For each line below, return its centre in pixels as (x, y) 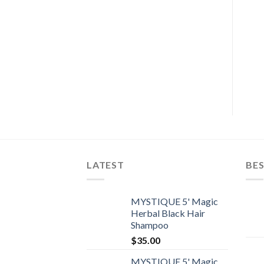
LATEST (105, 165)
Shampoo (150, 225)
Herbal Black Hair (168, 213)
